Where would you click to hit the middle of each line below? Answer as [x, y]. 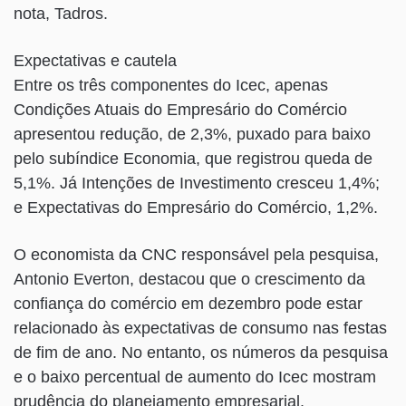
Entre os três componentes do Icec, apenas [171, 86]
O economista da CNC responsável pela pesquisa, [196, 255]
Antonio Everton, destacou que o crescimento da [189, 280]
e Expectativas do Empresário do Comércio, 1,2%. [196, 208]
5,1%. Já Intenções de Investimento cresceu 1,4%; [197, 184]
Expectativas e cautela [95, 61]
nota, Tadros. [61, 14]
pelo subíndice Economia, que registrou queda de [193, 159]
